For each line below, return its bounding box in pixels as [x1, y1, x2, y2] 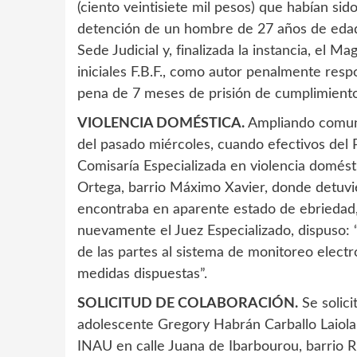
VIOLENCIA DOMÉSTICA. [77, 116, 245, 131]
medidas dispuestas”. [77, 267, 207, 282]
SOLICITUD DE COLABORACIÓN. [77, 296, 298, 312]
